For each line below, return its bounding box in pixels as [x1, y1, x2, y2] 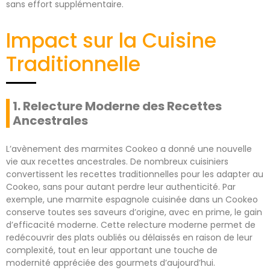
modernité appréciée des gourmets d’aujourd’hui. [6, 256, 215, 269]
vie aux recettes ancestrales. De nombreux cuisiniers [6, 155, 228, 168]
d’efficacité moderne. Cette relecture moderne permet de [6, 218, 256, 231]
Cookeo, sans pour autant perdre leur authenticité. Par [6, 180, 236, 193]
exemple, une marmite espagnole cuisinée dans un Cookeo [6, 193, 258, 206]
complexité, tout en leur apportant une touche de [6, 243, 218, 256]
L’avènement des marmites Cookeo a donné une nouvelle [6, 142, 252, 155]
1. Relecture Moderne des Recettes [13, 97, 222, 115]
